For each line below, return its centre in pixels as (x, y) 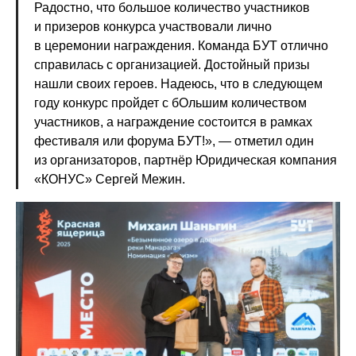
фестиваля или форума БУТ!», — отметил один (174, 141)
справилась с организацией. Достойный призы (172, 64)
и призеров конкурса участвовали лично (153, 26)
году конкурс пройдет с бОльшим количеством (170, 103)
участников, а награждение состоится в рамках (173, 122)
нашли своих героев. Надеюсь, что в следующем (178, 83)
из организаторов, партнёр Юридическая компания (186, 160)
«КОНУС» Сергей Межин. (110, 179)
